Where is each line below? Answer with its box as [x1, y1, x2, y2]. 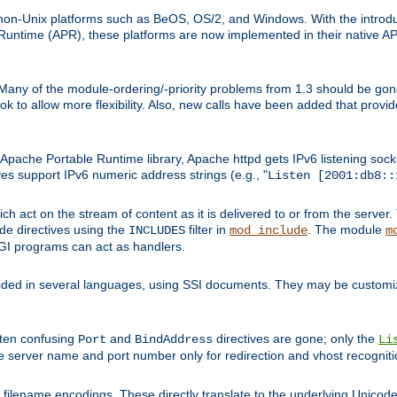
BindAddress [135, 331, 213, 346]
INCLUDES [128, 222, 185, 237]
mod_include [230, 222, 307, 237]
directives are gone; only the [213, 331, 378, 346]
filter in [185, 222, 230, 237]
